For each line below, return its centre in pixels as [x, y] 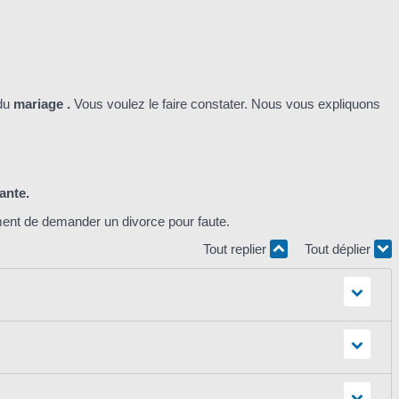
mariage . [42, 104]
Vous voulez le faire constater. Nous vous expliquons [227, 104]
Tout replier [236, 249]
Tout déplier [339, 249]
